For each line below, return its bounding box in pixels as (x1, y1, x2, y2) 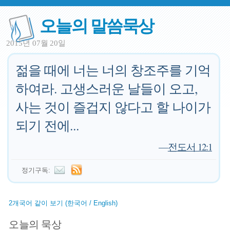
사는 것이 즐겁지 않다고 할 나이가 (15, 98, 211, 116)
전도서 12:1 (167, 140, 212, 153)
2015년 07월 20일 (6, 39, 66, 47)
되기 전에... (15, 117, 80, 134)
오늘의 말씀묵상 (40, 13, 154, 37)
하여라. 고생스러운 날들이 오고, (15, 80, 198, 97)
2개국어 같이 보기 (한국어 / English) (9, 199, 118, 207)
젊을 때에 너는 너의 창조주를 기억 (15, 61, 211, 79)
